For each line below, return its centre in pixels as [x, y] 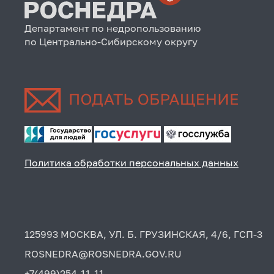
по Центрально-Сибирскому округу [111, 41]
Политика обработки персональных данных [131, 162]
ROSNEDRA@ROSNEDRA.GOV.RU [103, 254]
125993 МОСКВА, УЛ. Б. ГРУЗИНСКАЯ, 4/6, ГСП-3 [143, 234]
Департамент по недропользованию [113, 28]
